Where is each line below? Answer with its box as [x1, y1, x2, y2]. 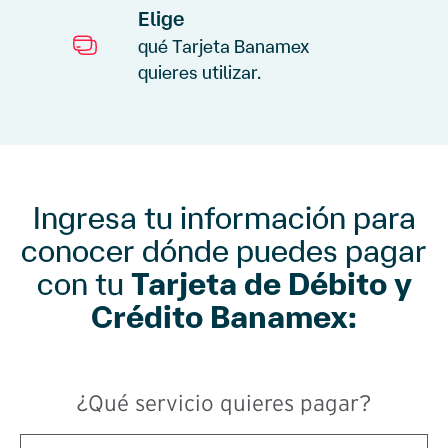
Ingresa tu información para [32, 200, 416, 235]
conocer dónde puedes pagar [21, 233, 427, 268]
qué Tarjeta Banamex [138, 36, 310, 56]
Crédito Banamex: [91, 299, 357, 334]
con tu [36, 266, 131, 301]
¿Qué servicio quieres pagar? [76, 393, 372, 415]
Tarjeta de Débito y [130, 266, 412, 301]
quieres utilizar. [138, 62, 261, 82]
